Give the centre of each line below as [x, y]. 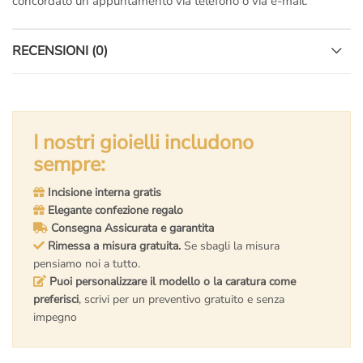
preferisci [56, 300]
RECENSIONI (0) [60, 51]
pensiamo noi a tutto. [87, 264]
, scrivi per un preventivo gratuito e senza [181, 300]
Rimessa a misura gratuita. [114, 246]
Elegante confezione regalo [115, 211]
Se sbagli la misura [230, 246]
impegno [55, 318]
